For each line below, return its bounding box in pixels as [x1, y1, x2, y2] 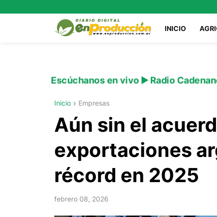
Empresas [78, 99, 109, 107]
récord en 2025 [54, 163, 199, 187]
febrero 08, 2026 [54, 195, 108, 203]
